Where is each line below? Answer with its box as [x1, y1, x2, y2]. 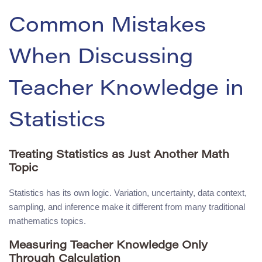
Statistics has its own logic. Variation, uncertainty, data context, [9, 188, 247, 198]
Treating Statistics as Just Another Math [9, 149, 229, 161]
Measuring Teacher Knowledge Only [9, 240, 208, 251]
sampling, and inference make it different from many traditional [9, 202, 245, 212]
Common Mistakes [9, 16, 206, 37]
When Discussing [9, 47, 193, 69]
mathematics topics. [9, 216, 86, 226]
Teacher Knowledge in [9, 79, 244, 101]
